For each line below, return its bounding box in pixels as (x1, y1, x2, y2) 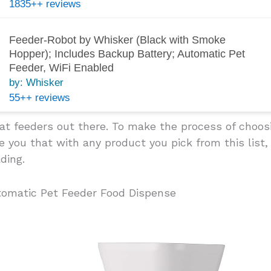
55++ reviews (8, 91, 70, 103)
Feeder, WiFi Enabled (8, 61, 114, 74)
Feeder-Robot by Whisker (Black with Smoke (8, 33, 226, 46)
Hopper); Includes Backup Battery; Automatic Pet (8, 47, 245, 60)
